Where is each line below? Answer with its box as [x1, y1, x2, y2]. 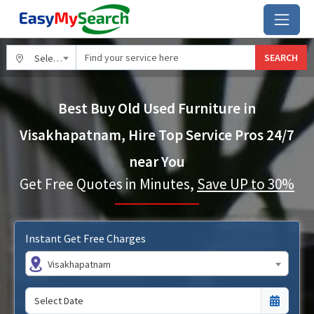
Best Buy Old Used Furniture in [58, 99, 256, 118]
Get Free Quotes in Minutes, [20, 175, 197, 193]
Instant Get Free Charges [25, 231, 146, 245]
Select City [34, 52, 53, 64]
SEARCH [264, 50, 298, 64]
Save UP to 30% [197, 175, 294, 193]
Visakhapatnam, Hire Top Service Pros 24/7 [20, 125, 294, 144]
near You [129, 152, 185, 171]
